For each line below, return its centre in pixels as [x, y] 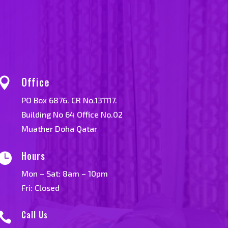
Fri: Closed [41, 188]
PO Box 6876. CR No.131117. [69, 100]
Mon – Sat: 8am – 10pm [65, 174]
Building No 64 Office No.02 [72, 114]
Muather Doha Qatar [60, 128]
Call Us [35, 215]
